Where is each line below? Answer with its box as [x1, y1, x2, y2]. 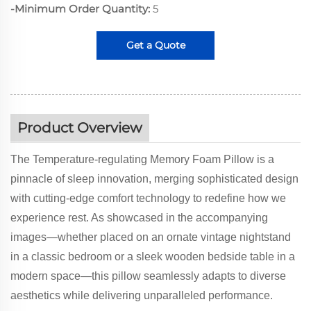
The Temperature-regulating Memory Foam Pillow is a [10, 153, 274, 165]
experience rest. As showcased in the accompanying [10, 211, 268, 224]
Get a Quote [126, 38, 185, 51]
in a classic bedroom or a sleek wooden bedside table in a [10, 250, 295, 262]
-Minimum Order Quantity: [10, 1, 150, 15]
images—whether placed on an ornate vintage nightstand [10, 230, 291, 243]
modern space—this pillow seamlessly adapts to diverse [10, 269, 286, 282]
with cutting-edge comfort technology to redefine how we [10, 192, 286, 204]
